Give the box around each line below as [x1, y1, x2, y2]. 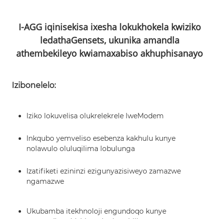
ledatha [40, 34, 71, 46]
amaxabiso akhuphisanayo [93, 47, 203, 59]
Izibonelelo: [12, 80, 56, 90]
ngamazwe [26, 176, 64, 186]
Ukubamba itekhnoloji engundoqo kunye [26, 206, 166, 216]
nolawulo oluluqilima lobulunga [26, 144, 135, 153]
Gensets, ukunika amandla [70, 34, 179, 46]
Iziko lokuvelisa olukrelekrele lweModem [26, 111, 164, 120]
